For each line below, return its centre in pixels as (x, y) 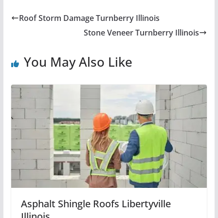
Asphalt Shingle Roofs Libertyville (96, 203)
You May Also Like (78, 62)
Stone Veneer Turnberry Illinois (142, 33)
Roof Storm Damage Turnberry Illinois (89, 18)
